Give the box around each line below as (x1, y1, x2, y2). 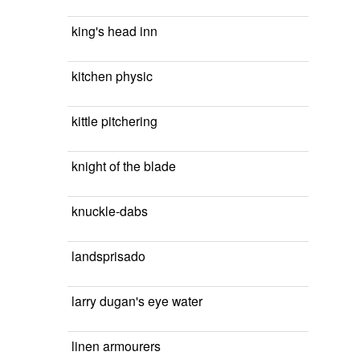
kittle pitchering (72, 112, 157, 129)
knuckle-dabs (72, 202, 148, 219)
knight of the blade (72, 157, 176, 174)
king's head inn (72, 22, 157, 39)
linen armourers (72, 337, 161, 354)
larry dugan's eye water (72, 292, 202, 309)
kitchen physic (72, 67, 153, 84)
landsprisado (72, 247, 145, 264)
